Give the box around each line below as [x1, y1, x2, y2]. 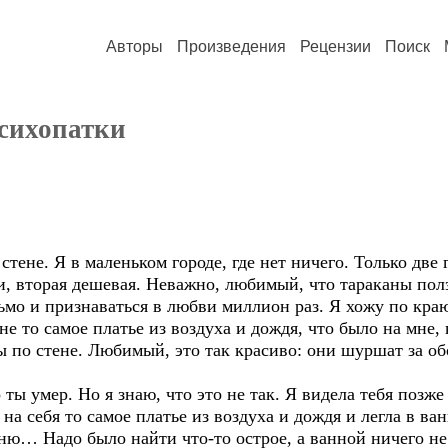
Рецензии [300, 38, 371, 55]
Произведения [177, 38, 286, 55]
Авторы [106, 38, 163, 55]
